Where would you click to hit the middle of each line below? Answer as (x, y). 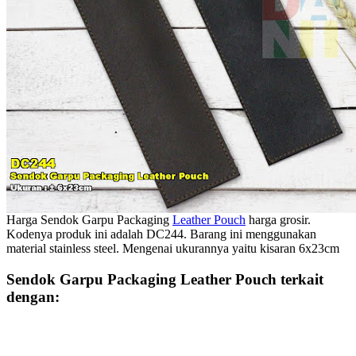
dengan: (33, 296)
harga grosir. (278, 220)
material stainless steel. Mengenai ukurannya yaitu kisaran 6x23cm (173, 249)
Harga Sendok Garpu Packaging (89, 220)
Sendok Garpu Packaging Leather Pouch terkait (165, 279)
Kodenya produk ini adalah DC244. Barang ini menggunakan (161, 234)
